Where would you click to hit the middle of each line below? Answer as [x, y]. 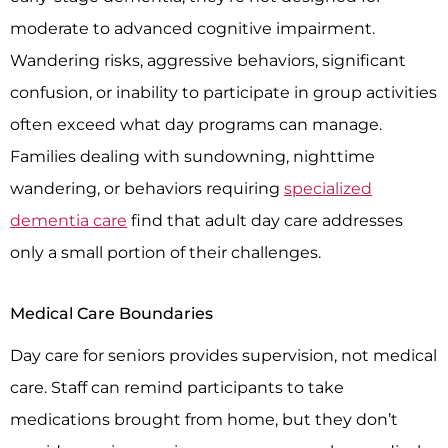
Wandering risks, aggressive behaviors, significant [208, 59]
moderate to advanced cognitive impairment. [192, 27]
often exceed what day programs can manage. [196, 123]
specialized [328, 187]
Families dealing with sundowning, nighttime [192, 155]
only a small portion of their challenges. [165, 251]
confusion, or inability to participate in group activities [223, 91]
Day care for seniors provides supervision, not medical [223, 354]
